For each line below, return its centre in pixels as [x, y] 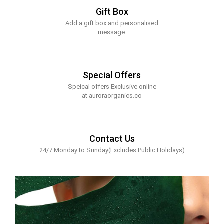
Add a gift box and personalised [112, 23]
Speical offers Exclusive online [112, 87]
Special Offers [112, 75]
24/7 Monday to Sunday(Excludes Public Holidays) [112, 150]
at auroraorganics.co [112, 96]
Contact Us [112, 139]
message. [112, 32]
